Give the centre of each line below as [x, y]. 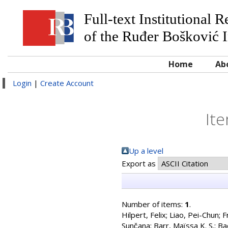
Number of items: [153, 204]
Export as [140, 163]
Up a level [146, 151]
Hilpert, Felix [144, 215]
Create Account [67, 83]
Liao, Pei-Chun [194, 215]
